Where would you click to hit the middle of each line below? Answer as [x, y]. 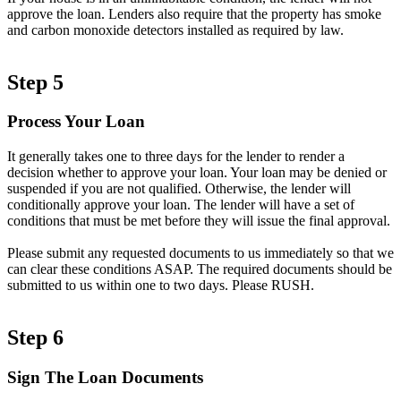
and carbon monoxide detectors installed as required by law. [175, 30]
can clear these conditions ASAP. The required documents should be [200, 269]
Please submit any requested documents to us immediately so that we [200, 253]
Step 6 [35, 338]
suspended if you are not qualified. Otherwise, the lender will [179, 189]
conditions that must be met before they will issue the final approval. [199, 221]
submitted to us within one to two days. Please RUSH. [161, 286]
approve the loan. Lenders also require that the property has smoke [194, 13]
